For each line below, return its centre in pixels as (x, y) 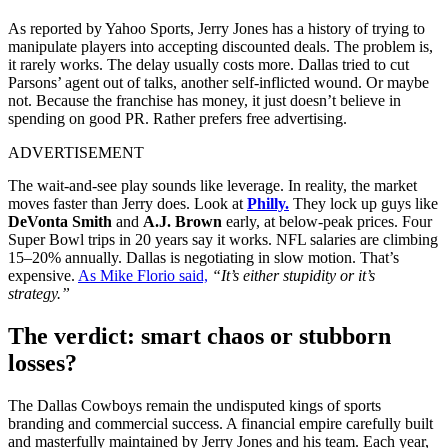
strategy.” (39, 294)
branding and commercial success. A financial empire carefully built (220, 423)
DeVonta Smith (60, 222)
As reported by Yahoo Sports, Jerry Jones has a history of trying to (216, 29)
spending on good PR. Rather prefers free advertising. (177, 119)
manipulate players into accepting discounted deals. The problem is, (220, 47)
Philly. (268, 204)
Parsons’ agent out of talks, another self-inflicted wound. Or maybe (218, 83)
